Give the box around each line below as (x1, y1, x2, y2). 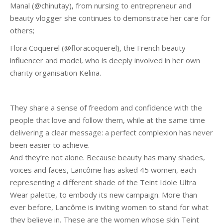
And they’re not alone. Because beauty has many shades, (10, 152, 205, 162)
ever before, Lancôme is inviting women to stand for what (10, 202, 209, 212)
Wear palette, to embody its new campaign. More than (10, 190, 197, 200)
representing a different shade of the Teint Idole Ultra (10, 177, 196, 187)
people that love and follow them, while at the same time (10, 115, 205, 125)
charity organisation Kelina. (10, 68, 101, 78)
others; (10, 25, 34, 35)
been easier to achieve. (10, 140, 90, 150)
